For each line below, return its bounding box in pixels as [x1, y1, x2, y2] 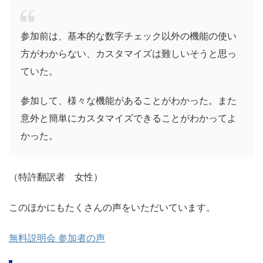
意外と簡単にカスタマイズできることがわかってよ [21, 113, 237, 124]
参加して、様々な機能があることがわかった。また [21, 96, 237, 106]
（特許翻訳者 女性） [9, 172, 103, 183]
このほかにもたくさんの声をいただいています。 [9, 203, 215, 213]
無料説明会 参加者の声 [9, 233, 105, 244]
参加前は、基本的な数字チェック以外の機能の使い [21, 31, 237, 42]
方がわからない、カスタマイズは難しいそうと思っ [21, 49, 237, 59]
